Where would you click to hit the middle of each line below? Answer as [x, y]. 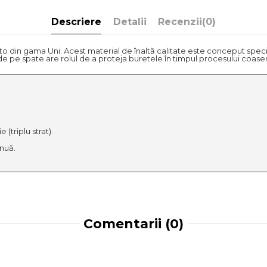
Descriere [76, 22]
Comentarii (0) [133, 223]
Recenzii [180, 22]
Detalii [130, 22]
